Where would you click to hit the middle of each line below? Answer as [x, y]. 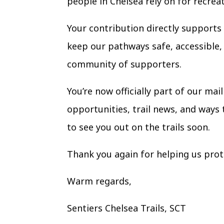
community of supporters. [124, 64]
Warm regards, [99, 181]
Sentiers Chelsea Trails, [117, 208]
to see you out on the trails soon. [139, 127]
